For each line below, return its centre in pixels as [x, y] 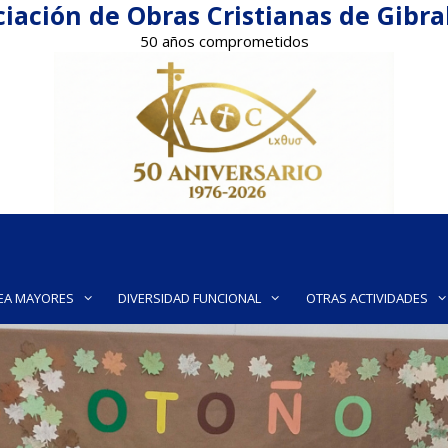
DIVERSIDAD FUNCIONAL [190, 298]
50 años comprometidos [224, 41]
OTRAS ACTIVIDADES [366, 298]
